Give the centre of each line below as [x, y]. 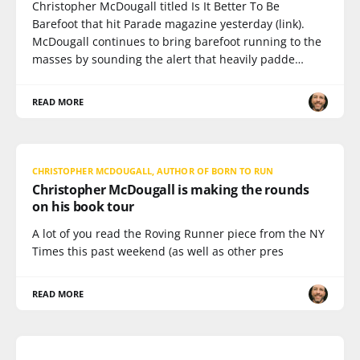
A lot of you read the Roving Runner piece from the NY [178, 233]
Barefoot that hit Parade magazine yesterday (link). [168, 24]
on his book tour [83, 207]
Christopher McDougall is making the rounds [171, 190]
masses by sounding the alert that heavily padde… [168, 59]
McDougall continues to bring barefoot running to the [177, 41]
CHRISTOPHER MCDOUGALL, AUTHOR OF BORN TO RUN [153, 171]
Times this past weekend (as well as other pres [158, 251]
